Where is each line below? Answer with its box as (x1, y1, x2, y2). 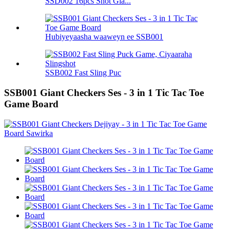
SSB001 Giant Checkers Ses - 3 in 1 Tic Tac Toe (4, 87, 204, 99)
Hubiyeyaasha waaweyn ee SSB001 (45, 32, 163, 42)
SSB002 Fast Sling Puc (45, 68, 121, 78)
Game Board (4, 99, 59, 110)
